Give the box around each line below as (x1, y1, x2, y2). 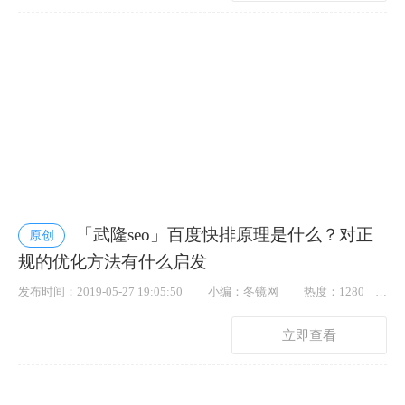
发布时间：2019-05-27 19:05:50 (18, 285, 185, 298)
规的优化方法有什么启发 (18, 252, 207, 271)
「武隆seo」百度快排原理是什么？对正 (76, 225, 373, 244)
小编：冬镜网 (205, 285, 281, 298)
